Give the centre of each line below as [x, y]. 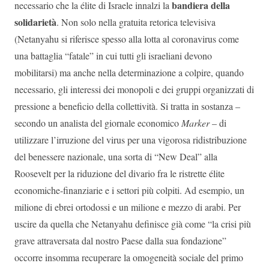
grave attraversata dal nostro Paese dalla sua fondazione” [120, 241]
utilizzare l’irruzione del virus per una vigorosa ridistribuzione [131, 140]
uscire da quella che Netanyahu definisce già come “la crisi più [133, 224]
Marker [195, 123]
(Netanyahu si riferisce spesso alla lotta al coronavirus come [127, 39]
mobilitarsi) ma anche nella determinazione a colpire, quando [129, 73]
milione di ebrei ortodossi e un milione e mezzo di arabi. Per [128, 207]
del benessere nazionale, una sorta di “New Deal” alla [116, 157]
